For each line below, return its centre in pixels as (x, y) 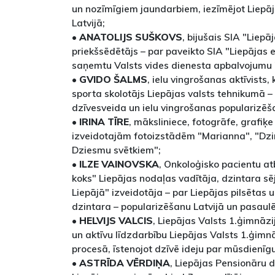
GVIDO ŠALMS (113, 79)
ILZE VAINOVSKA (119, 164)
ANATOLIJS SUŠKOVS (131, 37)
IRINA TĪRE (104, 122)
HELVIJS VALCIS (116, 221)
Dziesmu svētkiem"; (116, 150)
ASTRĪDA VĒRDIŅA (125, 263)
